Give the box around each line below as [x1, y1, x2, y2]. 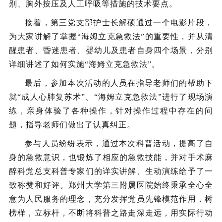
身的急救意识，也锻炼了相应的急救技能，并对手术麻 [9, 153, 213, 162]
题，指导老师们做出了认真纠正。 [9, 120, 135, 129]
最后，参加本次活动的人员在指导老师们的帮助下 [25, 79, 213, 87]
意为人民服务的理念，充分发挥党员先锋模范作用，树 [9, 195, 213, 203]
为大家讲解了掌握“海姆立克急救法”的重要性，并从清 [9, 32, 213, 41]
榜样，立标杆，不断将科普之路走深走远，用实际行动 [9, 209, 213, 217]
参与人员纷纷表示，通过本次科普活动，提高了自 [25, 139, 213, 148]
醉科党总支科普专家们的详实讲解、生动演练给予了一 [9, 167, 213, 175]
